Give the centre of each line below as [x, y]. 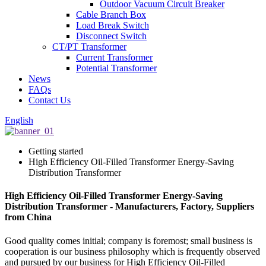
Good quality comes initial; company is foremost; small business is [129, 240]
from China [28, 217]
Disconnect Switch [111, 36]
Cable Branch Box [111, 15]
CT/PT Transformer [89, 47]
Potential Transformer [116, 68]
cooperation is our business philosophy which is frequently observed [132, 251]
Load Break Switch [113, 25]
